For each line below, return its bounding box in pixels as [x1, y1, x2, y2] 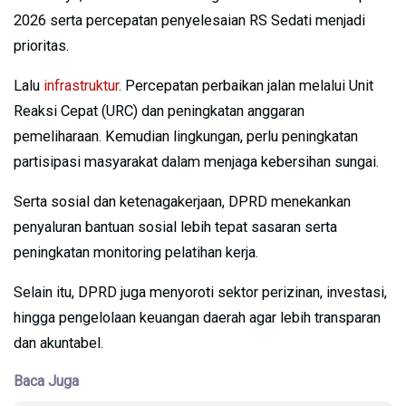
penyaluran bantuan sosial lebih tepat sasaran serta [14, 217, 337, 236]
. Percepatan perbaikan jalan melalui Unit [119, 76, 373, 94]
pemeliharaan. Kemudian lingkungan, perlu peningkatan [14, 127, 358, 145]
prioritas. [14, 36, 69, 54]
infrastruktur [43, 76, 119, 94]
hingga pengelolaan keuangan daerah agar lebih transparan [14, 308, 381, 326]
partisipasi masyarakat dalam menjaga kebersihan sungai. [14, 152, 379, 170]
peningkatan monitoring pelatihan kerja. [14, 243, 258, 261]
